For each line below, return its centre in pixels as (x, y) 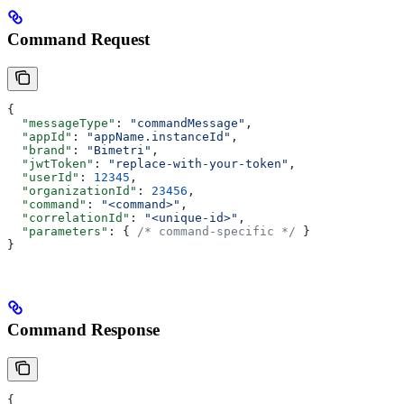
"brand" (40, 150)
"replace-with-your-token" (198, 163)
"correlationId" (69, 217)
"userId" (43, 177)
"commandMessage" (188, 123)
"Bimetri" (119, 150)
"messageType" (61, 123)
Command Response (83, 330)
